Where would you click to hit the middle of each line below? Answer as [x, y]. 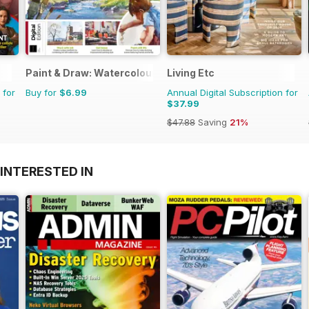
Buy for [42, 92]
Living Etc [191, 72]
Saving [212, 122]
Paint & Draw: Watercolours [94, 72]
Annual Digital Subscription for [232, 92]
